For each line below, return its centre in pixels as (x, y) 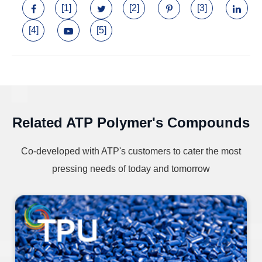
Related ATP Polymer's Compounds (131, 123)
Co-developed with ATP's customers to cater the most (131, 151)
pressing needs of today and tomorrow (131, 169)
